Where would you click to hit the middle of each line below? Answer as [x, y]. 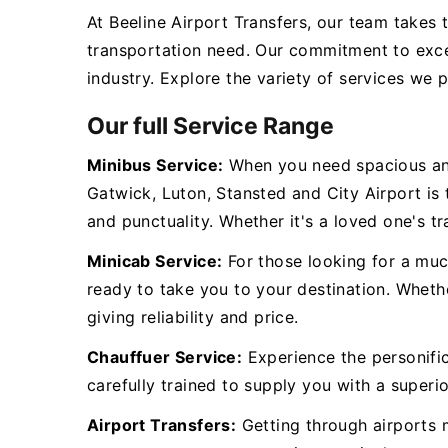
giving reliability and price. [193, 317]
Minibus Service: [155, 165]
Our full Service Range [210, 126]
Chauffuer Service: [165, 357]
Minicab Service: [155, 261]
